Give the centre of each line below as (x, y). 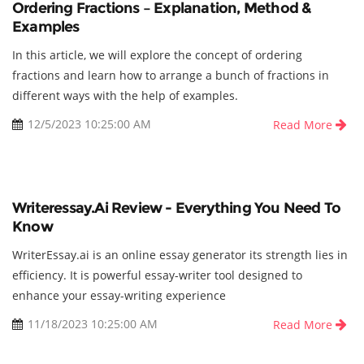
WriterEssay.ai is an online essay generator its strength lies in (180, 255)
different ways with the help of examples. (125, 96)
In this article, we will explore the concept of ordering (157, 55)
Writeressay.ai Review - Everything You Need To (177, 208)
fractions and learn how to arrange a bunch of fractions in (171, 76)
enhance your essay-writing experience (119, 296)
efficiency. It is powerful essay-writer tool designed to (157, 275)
